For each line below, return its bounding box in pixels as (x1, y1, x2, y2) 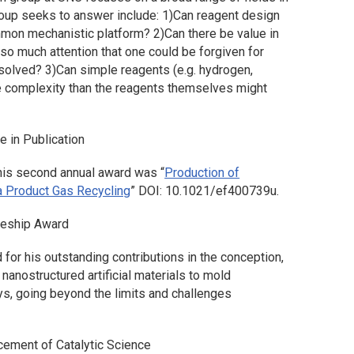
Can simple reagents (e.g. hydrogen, (56, 62, 254, 77)
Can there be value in (164, 25, 280, 41)
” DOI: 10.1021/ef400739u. (130, 183, 280, 198)
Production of (164, 164, 240, 180)
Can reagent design (173, 7, 281, 23)
